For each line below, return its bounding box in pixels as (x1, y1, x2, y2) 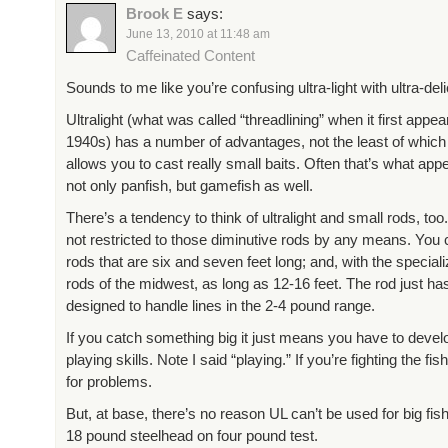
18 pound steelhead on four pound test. (66, 427, 318, 444)
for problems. (66, 373, 152, 390)
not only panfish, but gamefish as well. (66, 177, 313, 194)
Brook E (126, 5, 183, 22)
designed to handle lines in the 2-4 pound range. (66, 297, 375, 314)
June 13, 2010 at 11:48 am (126, 27, 270, 41)
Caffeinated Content (126, 47, 255, 64)
